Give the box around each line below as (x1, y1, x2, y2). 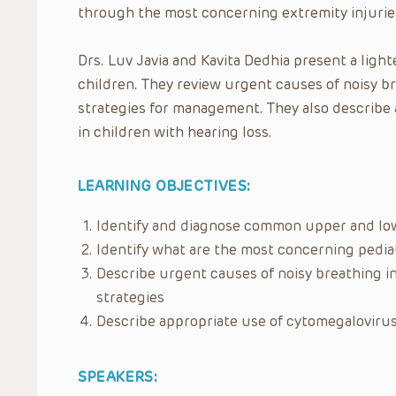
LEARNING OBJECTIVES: (78, 177, 251, 194)
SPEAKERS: (78, 368, 158, 385)
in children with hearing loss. (78, 123, 272, 141)
